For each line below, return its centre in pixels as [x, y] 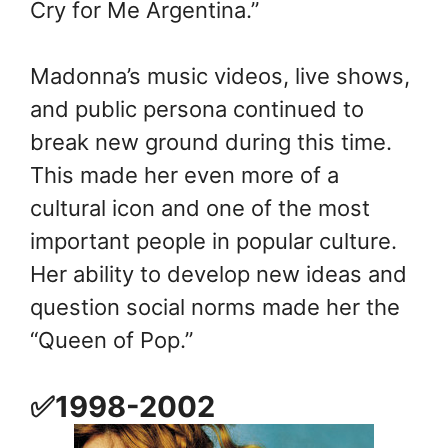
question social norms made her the [215, 307]
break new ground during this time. [211, 142]
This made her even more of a [184, 175]
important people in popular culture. [213, 241]
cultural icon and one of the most [200, 208]
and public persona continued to [197, 109]
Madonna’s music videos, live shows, [220, 76]
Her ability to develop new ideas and [218, 274]
